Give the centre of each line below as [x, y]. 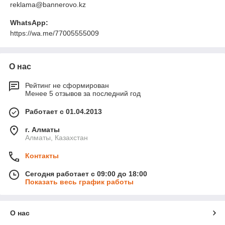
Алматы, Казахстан [57, 137]
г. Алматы [42, 129]
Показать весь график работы [79, 182]
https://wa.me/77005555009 [54, 33]
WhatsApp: [29, 22]
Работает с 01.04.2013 [64, 111]
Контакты [42, 155]
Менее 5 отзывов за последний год [83, 93]
